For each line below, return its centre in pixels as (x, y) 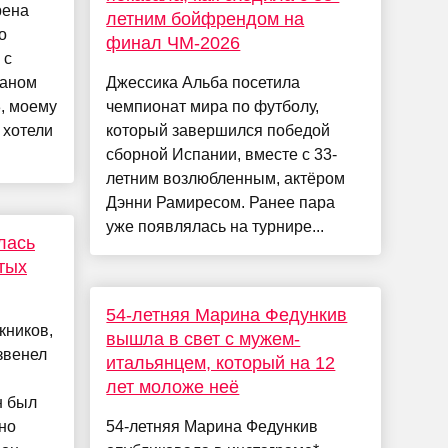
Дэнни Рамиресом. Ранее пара (221, 203)
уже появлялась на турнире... (215, 227)
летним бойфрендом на (205, 19)
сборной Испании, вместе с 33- (222, 155)
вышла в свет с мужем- (203, 339)
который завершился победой (218, 131)
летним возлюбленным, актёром (226, 179)
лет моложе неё (173, 387)
